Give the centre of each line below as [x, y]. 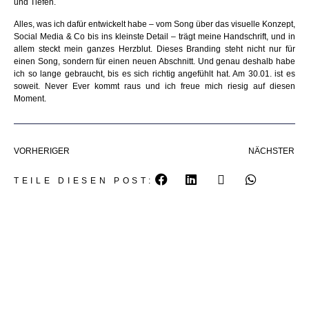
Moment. [30, 99]
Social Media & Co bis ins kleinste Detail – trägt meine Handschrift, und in [154, 37]
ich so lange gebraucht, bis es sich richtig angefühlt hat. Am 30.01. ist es [154, 74]
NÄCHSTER [271, 151]
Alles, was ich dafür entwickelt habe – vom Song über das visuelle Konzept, [154, 24]
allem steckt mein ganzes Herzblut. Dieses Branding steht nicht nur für [154, 49]
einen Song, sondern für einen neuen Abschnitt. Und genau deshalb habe [154, 62]
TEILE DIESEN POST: [84, 181]
